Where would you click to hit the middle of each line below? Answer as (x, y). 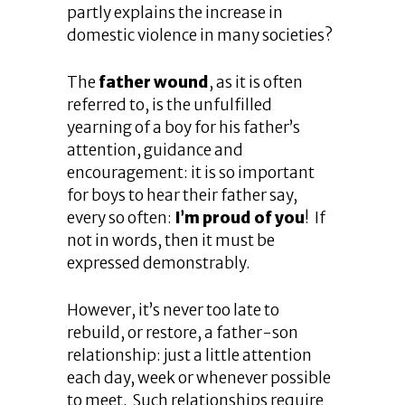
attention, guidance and (155, 150)
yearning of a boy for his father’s (184, 127)
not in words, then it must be (171, 240)
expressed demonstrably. (159, 263)
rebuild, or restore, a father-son (183, 333)
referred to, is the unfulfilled (170, 105)
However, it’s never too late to (173, 310)
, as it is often (256, 82)
